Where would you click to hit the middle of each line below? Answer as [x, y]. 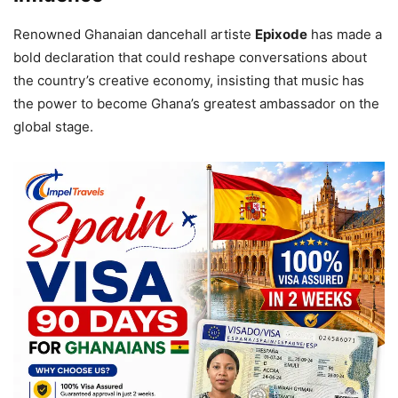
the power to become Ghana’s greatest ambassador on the [196, 103]
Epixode [281, 34]
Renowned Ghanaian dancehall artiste [134, 34]
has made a [345, 34]
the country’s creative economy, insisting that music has [189, 80]
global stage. [53, 126]
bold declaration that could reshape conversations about [190, 57]
